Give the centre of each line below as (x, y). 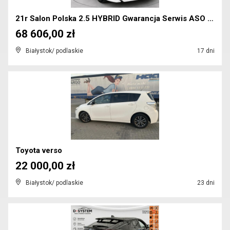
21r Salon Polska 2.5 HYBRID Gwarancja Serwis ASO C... (210, 18)
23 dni (205, 183)
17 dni (205, 51)
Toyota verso (39, 150)
